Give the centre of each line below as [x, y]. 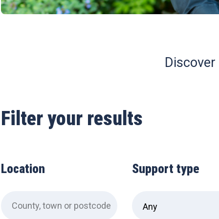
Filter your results [72, 119]
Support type [166, 169]
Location [23, 169]
